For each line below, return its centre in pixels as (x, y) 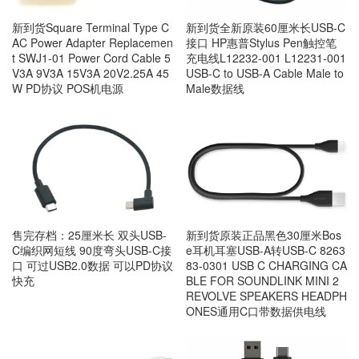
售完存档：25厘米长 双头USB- (89, 234)
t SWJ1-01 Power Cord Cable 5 (91, 58)
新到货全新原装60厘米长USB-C (265, 28)
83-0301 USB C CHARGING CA (266, 265)
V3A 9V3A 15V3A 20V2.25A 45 (91, 73)
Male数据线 (215, 89)
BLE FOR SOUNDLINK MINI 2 (262, 280)
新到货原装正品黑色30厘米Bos (263, 234)
